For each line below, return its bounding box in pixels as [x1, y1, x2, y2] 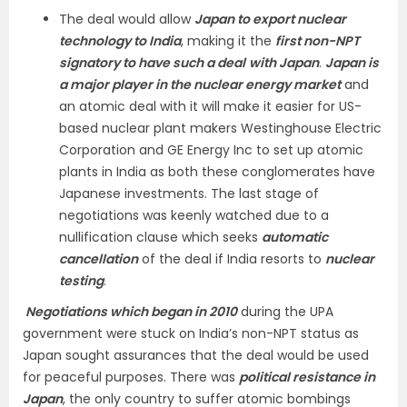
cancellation [59, 250, 138, 268]
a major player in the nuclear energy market [59, 75, 341, 94]
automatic [262, 228, 328, 246]
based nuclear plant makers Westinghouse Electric [59, 119, 382, 137]
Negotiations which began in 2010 [25, 303, 237, 321]
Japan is [325, 54, 379, 72]
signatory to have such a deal [59, 54, 245, 72]
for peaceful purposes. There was [23, 368, 239, 386]
